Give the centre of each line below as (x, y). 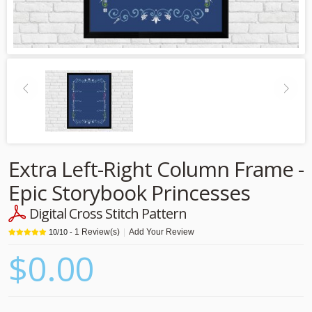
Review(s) (100, 232)
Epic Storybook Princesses (129, 193)
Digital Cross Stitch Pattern (108, 214)
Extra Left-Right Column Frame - (156, 169)
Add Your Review (162, 232)
